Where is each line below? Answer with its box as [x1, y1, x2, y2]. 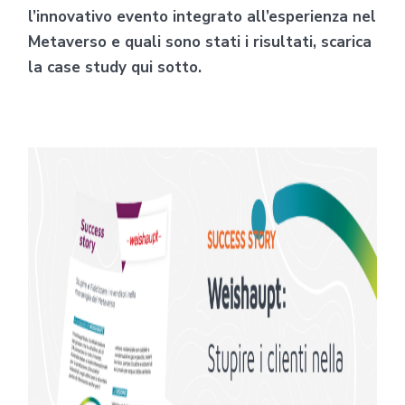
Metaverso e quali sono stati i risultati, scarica [28, 31, 372, 52]
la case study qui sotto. [28, 56, 202, 78]
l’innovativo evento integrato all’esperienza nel [28, 5, 376, 27]
